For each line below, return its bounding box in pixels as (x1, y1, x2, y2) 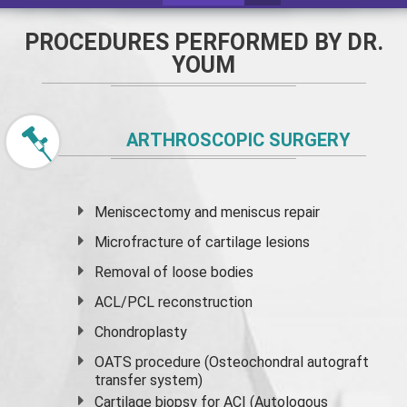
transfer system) (94, 372, 203, 389)
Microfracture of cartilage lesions (94, 233, 311, 251)
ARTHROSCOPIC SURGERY (126, 129, 351, 151)
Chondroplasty (94, 323, 188, 341)
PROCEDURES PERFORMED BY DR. (24, 29, 383, 55)
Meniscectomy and (94, 203, 222, 221)
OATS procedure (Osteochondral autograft (94, 353, 370, 371)
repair (281, 203, 321, 221)
